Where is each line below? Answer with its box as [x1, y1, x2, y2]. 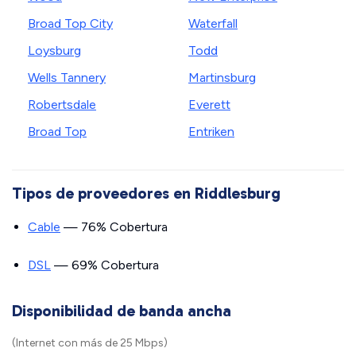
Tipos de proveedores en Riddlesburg [12, 184, 281, 203]
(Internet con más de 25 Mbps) [12, 336, 168, 350]
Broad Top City [28, 16, 113, 31]
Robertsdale [28, 97, 96, 112]
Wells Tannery [28, 70, 106, 85]
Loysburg [28, 43, 81, 58]
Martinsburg [188, 70, 256, 85]
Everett [188, 97, 230, 112]
